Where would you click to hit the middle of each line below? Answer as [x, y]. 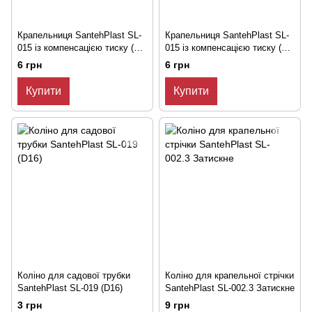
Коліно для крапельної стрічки [229, 276]
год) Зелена [42, 61]
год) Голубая [192, 61]
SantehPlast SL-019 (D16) [70, 288]
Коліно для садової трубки [74, 276]
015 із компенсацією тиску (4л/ [82, 48]
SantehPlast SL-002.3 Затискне [230, 288]
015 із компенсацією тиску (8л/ [230, 48]
